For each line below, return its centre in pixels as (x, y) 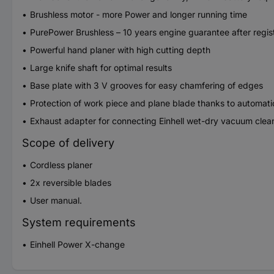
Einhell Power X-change (77, 244)
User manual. (56, 200)
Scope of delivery (68, 143)
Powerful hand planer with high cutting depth (120, 50)
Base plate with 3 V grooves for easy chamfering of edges (146, 85)
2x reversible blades (71, 182)
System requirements (79, 222)
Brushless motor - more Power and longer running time (139, 14)
